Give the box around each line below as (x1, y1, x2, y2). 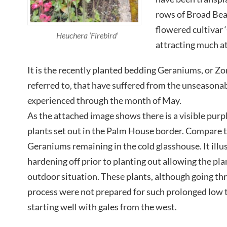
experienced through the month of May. (27, 95, 181, 106)
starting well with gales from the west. (27, 201, 177, 213)
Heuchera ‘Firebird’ (56, 30, 118, 40)
